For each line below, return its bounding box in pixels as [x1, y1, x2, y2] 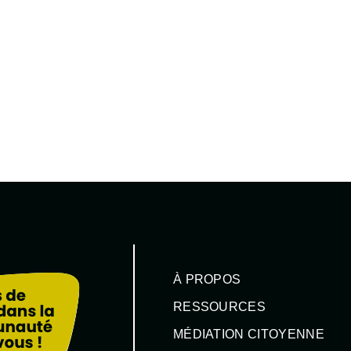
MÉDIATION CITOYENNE [172, 327, 324, 341]
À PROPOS [172, 273, 241, 287]
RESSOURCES [172, 300, 266, 314]
